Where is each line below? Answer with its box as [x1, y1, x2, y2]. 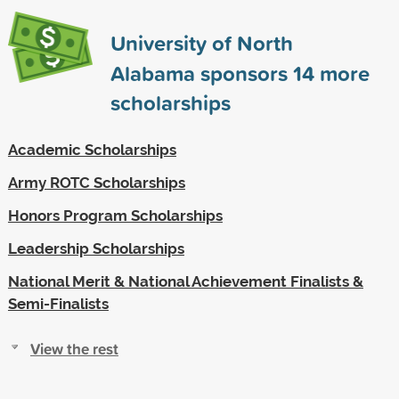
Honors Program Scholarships [7, 206, 223, 224]
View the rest [29, 337, 118, 360]
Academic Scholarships [7, 140, 176, 159]
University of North [110, 27, 293, 58]
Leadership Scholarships [7, 239, 184, 257]
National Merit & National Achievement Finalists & [7, 272, 363, 290]
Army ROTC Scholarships [7, 173, 185, 191]
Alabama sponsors [110, 57, 293, 88]
